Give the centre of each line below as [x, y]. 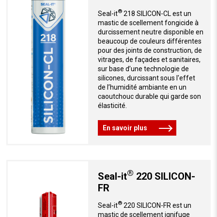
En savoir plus [125, 128]
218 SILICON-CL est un [156, 13]
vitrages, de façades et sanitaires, [149, 59]
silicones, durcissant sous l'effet [146, 78]
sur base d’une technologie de [143, 69]
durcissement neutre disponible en [150, 32]
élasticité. [112, 105]
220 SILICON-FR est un [156, 206]
